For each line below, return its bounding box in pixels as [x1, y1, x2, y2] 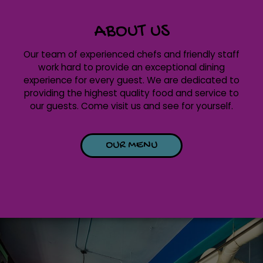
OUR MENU [106, 138, 157, 152]
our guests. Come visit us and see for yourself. [30, 99, 233, 112]
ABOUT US [93, 20, 170, 43]
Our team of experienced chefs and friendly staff [23, 48, 240, 60]
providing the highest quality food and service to [24, 86, 239, 99]
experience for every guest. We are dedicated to [23, 73, 240, 86]
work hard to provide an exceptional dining [38, 60, 225, 73]
